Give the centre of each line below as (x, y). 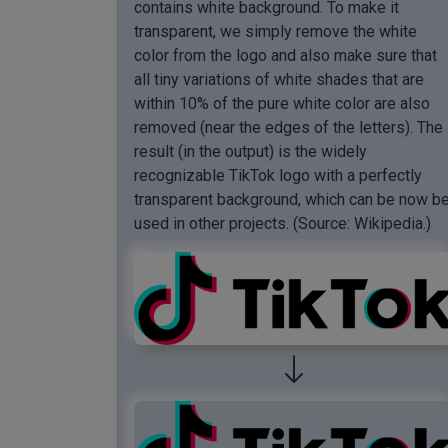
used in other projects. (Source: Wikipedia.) (282, 223)
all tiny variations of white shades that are (279, 79)
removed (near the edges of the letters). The (288, 127)
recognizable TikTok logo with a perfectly (278, 175)
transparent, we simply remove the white (275, 31)
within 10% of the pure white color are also (282, 103)
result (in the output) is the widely (250, 151)
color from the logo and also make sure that (285, 55)
